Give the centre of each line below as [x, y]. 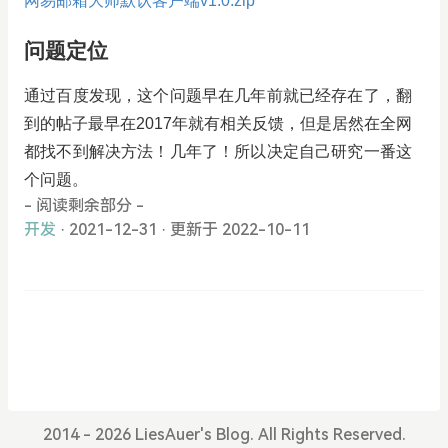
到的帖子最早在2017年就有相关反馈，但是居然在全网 [218, 123]
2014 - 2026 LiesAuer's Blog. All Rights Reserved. [224, 434]
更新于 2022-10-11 [240, 229]
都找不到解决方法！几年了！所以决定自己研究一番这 [218, 151]
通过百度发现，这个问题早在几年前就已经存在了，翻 [218, 95]
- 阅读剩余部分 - [84, 205]
